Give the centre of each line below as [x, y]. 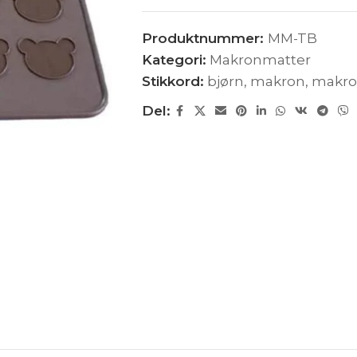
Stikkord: [173, 81]
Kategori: [174, 60]
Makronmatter [260, 60]
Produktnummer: [204, 38]
